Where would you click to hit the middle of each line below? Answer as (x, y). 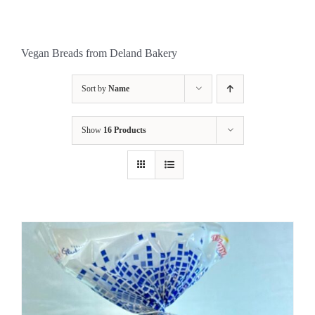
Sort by (95, 89)
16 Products (124, 130)
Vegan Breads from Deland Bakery (99, 53)
